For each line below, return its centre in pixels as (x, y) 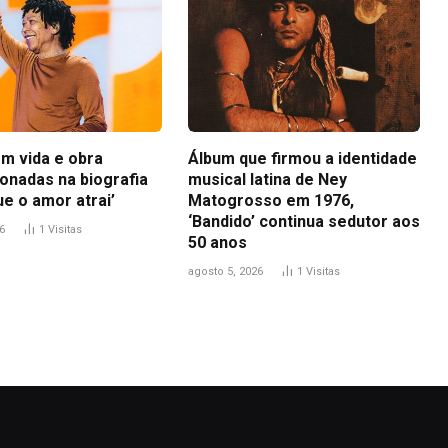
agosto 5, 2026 (225, 272)
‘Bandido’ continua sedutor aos (304, 222)
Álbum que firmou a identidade (302, 159)
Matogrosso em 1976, (271, 201)
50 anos (217, 243)
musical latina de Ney (267, 180)
